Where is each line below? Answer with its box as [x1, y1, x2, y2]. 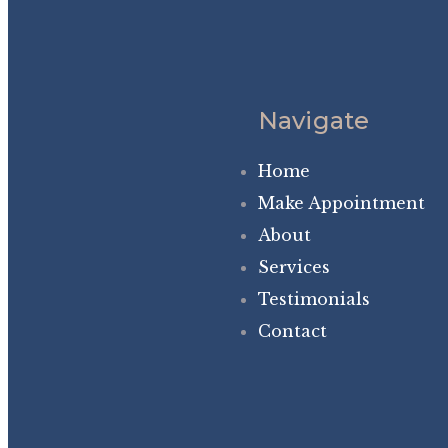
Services [258, 256, 330, 277]
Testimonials [258, 288, 370, 309]
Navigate [258, 105, 370, 135]
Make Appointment [258, 192, 425, 213]
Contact [258, 320, 327, 341]
